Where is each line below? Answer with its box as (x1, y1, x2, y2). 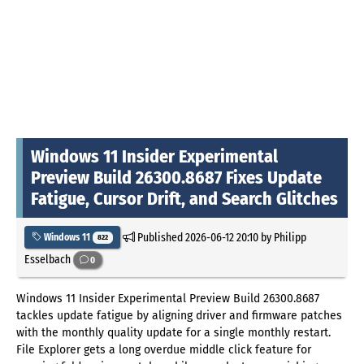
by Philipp (258, 229, 306, 245)
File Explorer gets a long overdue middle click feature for (16, 342, 311, 357)
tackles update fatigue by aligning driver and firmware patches (16, 308, 342, 323)
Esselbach (24, 251, 73, 266)
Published (134, 229, 185, 245)
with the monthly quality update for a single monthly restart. (16, 325, 331, 340)
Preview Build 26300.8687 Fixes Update (31, 166, 322, 188)
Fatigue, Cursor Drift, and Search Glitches (31, 187, 338, 210)
